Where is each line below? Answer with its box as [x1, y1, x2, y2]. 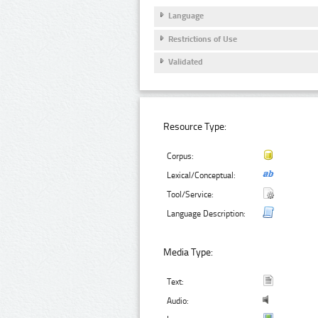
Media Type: [163, 246, 214, 259]
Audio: [167, 296, 190, 307]
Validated [168, 57, 203, 67]
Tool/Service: [167, 189, 214, 199]
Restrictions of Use [168, 33, 237, 44]
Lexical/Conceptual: [167, 170, 236, 180]
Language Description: [167, 208, 246, 219]
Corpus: [167, 150, 194, 161]
